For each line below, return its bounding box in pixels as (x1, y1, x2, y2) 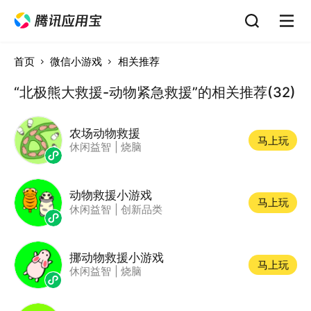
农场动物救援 (69, 125, 140, 140)
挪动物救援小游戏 (69, 249, 164, 264)
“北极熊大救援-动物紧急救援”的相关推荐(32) (13, 83, 296, 101)
